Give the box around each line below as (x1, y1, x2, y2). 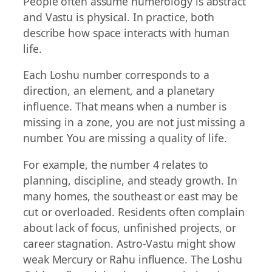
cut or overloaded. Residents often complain (23, 204, 245, 219)
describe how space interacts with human (23, 25, 230, 40)
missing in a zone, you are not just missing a (23, 115, 245, 130)
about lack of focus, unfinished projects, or (23, 220, 236, 235)
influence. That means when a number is (23, 99, 227, 114)
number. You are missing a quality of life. (23, 131, 227, 146)
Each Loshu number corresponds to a (23, 67, 209, 83)
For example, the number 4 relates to (23, 157, 209, 172)
